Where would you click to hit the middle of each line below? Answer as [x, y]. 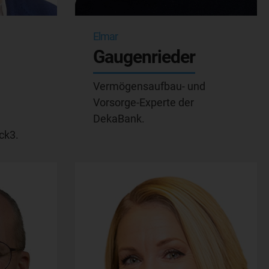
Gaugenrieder [144, 56]
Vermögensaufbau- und [149, 86]
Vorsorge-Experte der [143, 102]
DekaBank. [119, 118]
